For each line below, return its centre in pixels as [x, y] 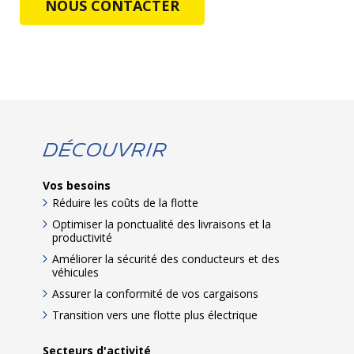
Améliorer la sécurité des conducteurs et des [166, 259]
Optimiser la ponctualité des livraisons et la [162, 224]
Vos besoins [77, 186]
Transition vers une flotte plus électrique [155, 315]
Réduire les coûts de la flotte [125, 203]
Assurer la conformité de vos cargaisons [155, 294]
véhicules [75, 273]
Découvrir [105, 150]
